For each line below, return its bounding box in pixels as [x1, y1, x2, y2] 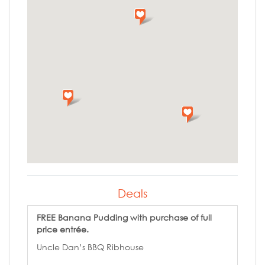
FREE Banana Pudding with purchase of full [37, 212, 212, 222]
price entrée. [37, 224, 89, 234]
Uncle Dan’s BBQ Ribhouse [37, 242, 144, 252]
